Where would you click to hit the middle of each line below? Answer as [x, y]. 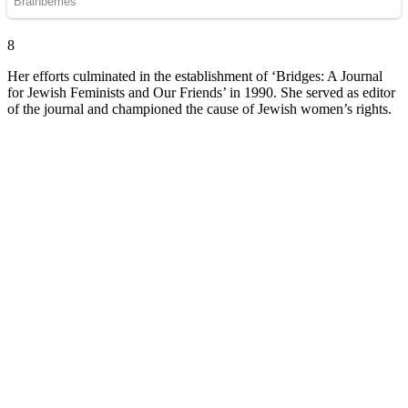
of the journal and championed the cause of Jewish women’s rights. [199, 108]
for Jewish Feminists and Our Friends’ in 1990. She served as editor [201, 92]
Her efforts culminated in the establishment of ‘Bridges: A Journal [195, 76]
